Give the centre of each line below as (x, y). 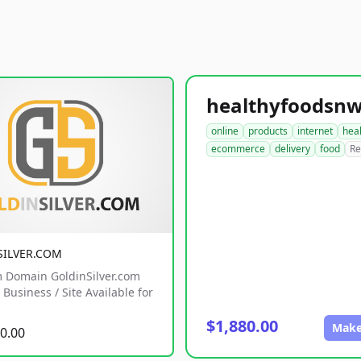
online (225, 131)
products (268, 131)
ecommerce (238, 149)
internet (315, 131)
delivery (293, 149)
